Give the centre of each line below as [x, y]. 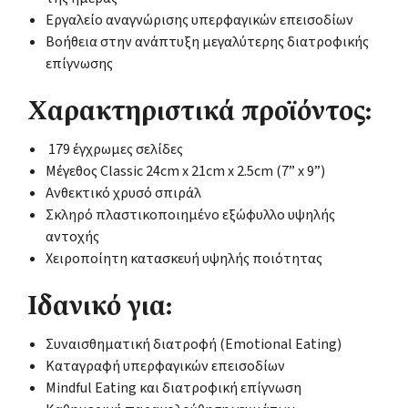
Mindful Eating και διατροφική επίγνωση [173, 388]
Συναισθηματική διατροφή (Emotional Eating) [194, 344]
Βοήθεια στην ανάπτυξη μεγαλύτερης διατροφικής [207, 41]
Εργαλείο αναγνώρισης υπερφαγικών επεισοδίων [199, 20]
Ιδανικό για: [100, 308]
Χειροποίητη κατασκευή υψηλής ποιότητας [184, 258]
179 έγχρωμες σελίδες [114, 149]
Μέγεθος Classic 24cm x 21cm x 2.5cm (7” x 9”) [185, 171]
